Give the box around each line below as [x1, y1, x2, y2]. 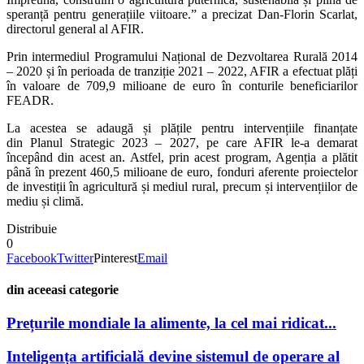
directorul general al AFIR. [6, 21, 144, 36]
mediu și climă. [6, 193, 84, 208]
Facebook [6, 250, 57, 265]
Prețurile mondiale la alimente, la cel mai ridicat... [6, 314, 336, 332]
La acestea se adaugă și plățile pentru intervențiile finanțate [6, 120, 357, 135]
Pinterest [93, 250, 137, 265]
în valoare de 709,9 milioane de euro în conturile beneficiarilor [6, 78, 357, 93]
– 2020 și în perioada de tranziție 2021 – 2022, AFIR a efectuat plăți [6, 63, 357, 78]
